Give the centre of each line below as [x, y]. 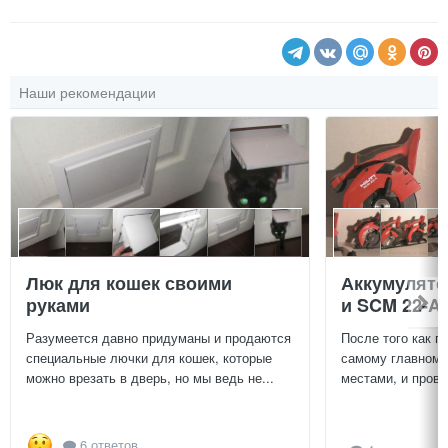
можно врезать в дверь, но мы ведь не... [150, 377]
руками [58, 304]
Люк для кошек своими [129, 282]
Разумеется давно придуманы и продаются [158, 337]
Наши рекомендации [87, 92]
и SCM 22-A [391, 304]
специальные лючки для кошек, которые [149, 357]
